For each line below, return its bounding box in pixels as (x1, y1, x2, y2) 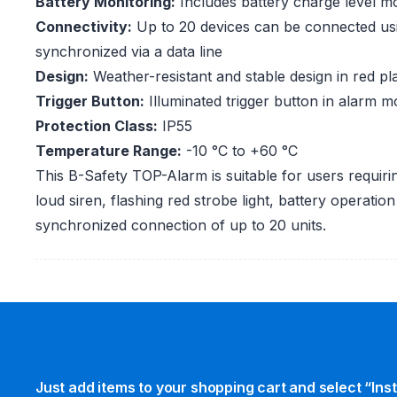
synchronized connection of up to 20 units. (35, 216, 326, 235)
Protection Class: (35, 117, 158, 136)
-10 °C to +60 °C (182, 142, 298, 160)
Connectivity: (35, 18, 132, 36)
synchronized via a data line (35, 43, 222, 61)
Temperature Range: (35, 142, 182, 160)
